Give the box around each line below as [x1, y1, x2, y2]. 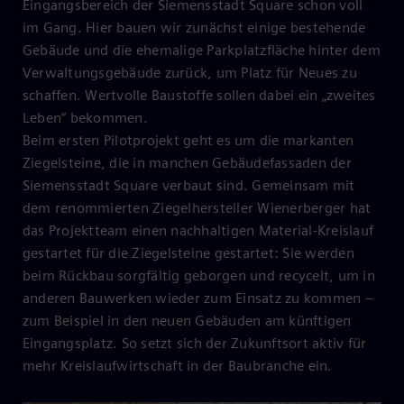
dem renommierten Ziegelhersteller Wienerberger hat [22, 198, 372, 216]
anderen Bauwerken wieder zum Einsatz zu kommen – [22, 289, 373, 307]
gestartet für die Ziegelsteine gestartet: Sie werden [22, 243, 354, 262]
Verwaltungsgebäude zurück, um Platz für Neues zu [22, 63, 357, 81]
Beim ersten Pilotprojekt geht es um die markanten [22, 131, 354, 149]
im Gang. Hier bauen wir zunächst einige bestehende [22, 18, 366, 36]
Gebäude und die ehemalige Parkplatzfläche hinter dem [22, 41, 381, 59]
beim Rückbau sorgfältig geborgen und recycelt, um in [22, 266, 375, 284]
